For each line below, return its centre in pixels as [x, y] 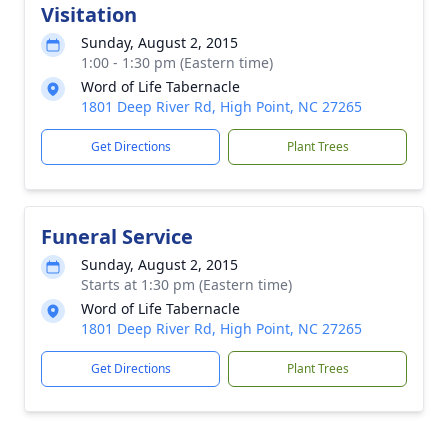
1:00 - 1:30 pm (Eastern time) [177, 62]
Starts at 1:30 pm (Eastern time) [186, 284]
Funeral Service [117, 236]
